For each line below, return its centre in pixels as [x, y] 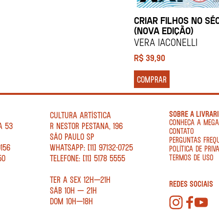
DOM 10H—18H [71, 201]
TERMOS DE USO [192, 157]
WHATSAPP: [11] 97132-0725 [91, 147]
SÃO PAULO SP [72, 137]
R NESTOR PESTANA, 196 [86, 126]
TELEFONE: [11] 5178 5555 [87, 158]
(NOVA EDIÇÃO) [164, 31]
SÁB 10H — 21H [73, 190]
